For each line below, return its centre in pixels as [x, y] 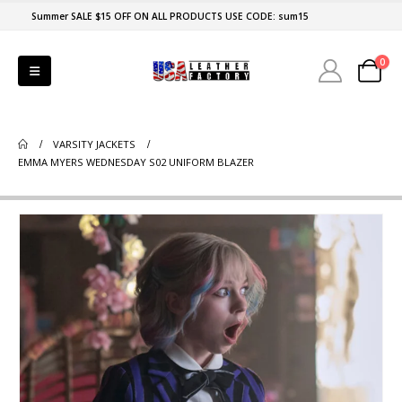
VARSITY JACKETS [95, 144]
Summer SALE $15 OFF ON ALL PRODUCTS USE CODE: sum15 [170, 16]
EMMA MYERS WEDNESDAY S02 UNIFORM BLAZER [136, 162]
